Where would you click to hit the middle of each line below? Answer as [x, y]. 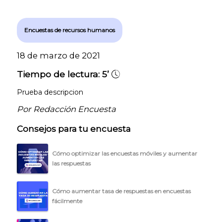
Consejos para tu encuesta [74, 129]
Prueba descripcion [50, 92]
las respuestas [71, 163]
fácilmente [67, 201]
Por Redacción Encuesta [66, 109]
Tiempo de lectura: [58, 74]
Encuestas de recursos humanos [70, 30]
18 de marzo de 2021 [58, 55]
